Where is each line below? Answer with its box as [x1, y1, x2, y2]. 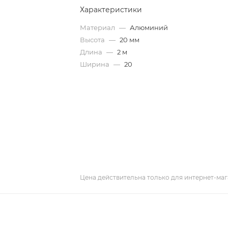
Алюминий [130, 23, 168, 32]
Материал [80, 23, 117, 32]
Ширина [80, 60, 111, 68]
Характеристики [80, 5, 142, 14]
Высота [80, 36, 107, 44]
